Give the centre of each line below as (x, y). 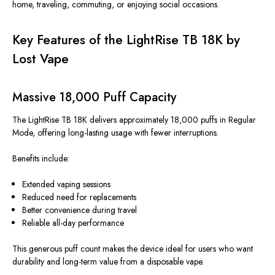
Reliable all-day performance (73, 223)
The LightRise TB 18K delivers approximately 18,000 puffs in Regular (134, 120)
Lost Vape (41, 59)
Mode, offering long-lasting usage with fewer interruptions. (115, 133)
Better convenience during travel (80, 210)
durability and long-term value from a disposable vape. (108, 261)
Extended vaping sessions (67, 184)
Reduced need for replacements (79, 197)
